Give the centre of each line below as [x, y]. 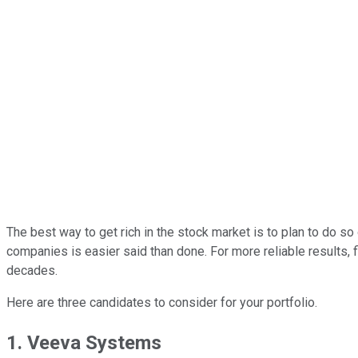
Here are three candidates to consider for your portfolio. [162, 302]
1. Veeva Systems [84, 342]
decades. [32, 270]
